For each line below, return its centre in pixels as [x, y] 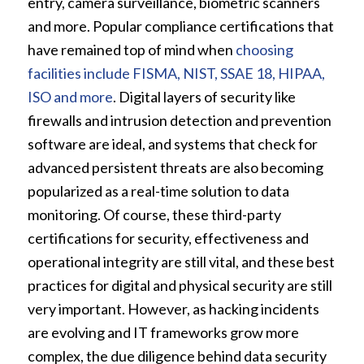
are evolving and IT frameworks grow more [163, 333]
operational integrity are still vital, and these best [181, 262]
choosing [264, 50]
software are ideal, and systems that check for [172, 144]
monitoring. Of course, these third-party [154, 215]
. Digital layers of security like [204, 97]
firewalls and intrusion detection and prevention [179, 121]
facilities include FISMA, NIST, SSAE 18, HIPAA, [176, 74]
